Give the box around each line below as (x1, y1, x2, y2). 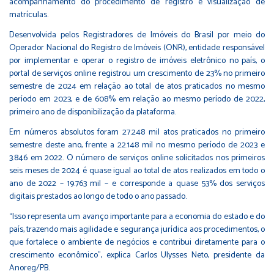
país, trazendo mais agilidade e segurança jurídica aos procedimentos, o (9, 223, 265, 237)
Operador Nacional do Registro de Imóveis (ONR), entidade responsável (9, 41, 265, 56)
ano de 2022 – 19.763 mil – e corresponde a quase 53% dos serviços (9, 177, 265, 191)
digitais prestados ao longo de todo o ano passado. (9, 190, 187, 204)
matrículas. (9, 8, 48, 23)
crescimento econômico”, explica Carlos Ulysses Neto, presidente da (9, 248, 265, 263)
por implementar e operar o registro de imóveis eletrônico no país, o (9, 54, 265, 68)
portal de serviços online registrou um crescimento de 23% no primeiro (9, 67, 265, 81)
